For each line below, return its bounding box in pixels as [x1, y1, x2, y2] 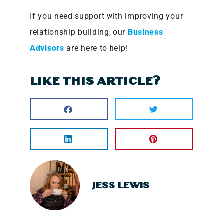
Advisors [30, 43, 64, 53]
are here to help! [64, 43, 128, 53]
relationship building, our [30, 27, 128, 37]
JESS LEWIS [92, 181, 150, 191]
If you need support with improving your [30, 11, 183, 21]
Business [127, 27, 163, 37]
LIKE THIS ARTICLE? [30, 75, 161, 87]
